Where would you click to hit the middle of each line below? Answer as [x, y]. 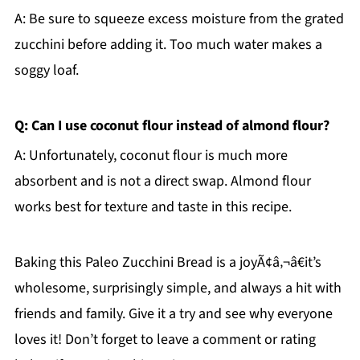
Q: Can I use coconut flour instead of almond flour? [172, 125]
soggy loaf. [46, 70]
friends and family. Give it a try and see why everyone [173, 313]
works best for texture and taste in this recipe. [153, 207]
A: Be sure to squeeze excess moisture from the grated [179, 18]
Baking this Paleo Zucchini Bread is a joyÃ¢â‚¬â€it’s [168, 262]
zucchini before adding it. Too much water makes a [168, 44]
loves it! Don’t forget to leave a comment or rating [165, 339]
